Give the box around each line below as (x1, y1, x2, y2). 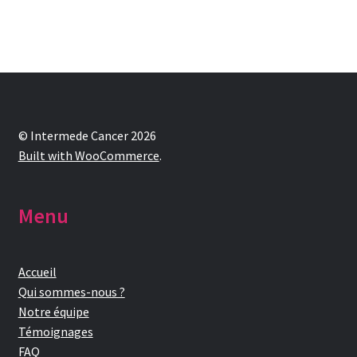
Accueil (18, 264, 57, 280)
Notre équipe (18, 304, 89, 320)
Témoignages (18, 324, 93, 340)
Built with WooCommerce (18, 147, 159, 164)
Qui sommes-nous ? (18, 284, 125, 300)
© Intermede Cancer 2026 (18, 127, 156, 144)
